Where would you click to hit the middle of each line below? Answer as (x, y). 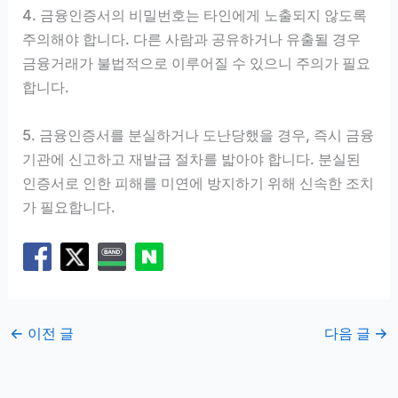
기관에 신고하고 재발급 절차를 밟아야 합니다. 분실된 (192, 159)
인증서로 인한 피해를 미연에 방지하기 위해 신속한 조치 (199, 183)
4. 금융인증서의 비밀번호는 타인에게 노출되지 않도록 (195, 16)
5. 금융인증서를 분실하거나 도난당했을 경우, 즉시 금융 (199, 135)
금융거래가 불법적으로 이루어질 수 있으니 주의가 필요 (197, 64)
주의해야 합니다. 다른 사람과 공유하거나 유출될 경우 (192, 40)
